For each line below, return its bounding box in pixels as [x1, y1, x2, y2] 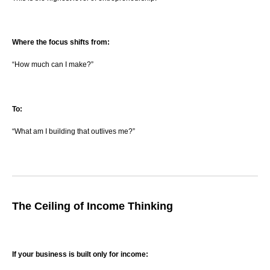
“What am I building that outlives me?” [12, 127, 135, 136]
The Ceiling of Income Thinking [12, 199, 173, 212]
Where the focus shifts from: [12, 38, 110, 47]
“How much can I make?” [12, 60, 93, 69]
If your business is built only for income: [12, 250, 148, 259]
